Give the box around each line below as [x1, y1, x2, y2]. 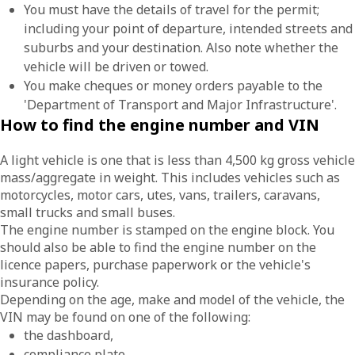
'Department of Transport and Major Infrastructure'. [24, 96, 340, 113]
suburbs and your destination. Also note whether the [24, 39, 338, 56]
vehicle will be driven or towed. [24, 58, 208, 75]
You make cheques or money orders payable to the [24, 77, 323, 94]
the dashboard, [24, 326, 113, 344]
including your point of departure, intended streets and [24, 20, 353, 37]
